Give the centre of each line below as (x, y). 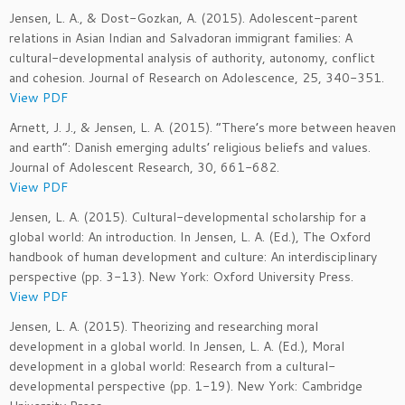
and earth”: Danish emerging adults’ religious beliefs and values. (190, 147)
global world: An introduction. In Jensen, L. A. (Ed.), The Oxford (190, 237)
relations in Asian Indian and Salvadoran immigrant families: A (181, 38)
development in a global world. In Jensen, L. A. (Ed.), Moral (177, 346)
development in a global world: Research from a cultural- (172, 366)
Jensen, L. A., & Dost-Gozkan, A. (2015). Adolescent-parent (184, 18)
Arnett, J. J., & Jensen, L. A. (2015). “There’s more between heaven (202, 127)
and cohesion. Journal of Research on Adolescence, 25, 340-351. (197, 78)
